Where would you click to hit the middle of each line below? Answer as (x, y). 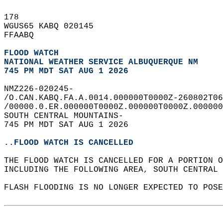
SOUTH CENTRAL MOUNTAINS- (69, 116)
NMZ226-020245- (44, 89)
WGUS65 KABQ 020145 (54, 26)
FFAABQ (24, 35)
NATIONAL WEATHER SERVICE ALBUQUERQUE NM (101, 62)
